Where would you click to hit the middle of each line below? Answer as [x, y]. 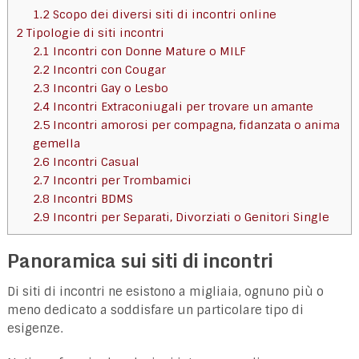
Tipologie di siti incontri [93, 32]
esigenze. [34, 328]
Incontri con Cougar [108, 69]
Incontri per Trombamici [121, 180]
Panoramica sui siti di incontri [140, 260]
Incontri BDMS [92, 198]
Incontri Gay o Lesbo [109, 88]
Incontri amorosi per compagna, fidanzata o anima [195, 125]
